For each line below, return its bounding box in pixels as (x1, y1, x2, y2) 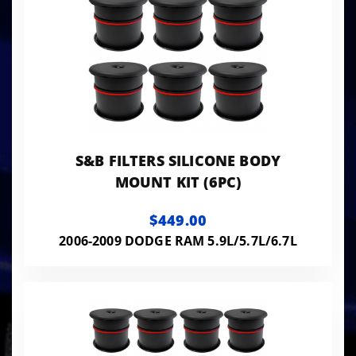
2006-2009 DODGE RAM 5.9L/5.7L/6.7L (59, 231, 297, 250)
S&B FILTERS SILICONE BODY (75, 150, 281, 170)
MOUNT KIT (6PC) (114, 172, 242, 192)
